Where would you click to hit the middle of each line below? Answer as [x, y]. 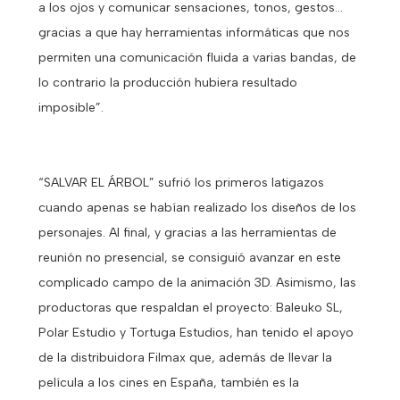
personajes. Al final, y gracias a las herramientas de [187, 232]
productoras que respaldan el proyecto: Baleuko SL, [190, 307]
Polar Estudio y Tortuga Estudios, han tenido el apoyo [196, 332]
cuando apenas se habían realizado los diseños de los [197, 207]
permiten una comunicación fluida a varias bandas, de [197, 57]
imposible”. [71, 107]
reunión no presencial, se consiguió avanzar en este [189, 257]
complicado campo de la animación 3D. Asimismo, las [197, 282]
